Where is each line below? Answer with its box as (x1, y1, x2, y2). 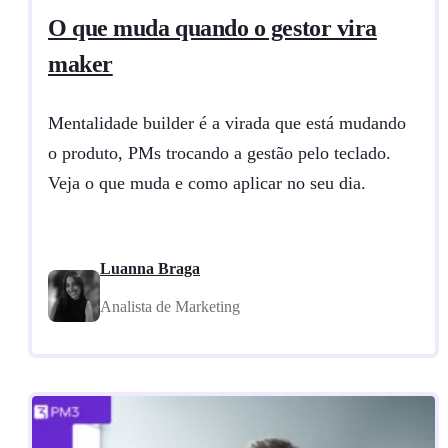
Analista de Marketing (100, 298, 240, 316)
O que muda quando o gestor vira (48, 15, 377, 42)
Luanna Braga (100, 260, 200, 278)
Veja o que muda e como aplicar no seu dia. (48, 173, 366, 194)
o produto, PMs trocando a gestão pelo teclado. (48, 143, 391, 164)
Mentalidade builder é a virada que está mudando (48, 113, 406, 134)
